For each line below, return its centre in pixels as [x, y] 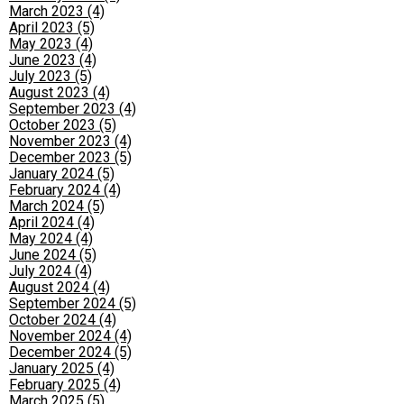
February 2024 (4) [65, 190]
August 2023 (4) [60, 92]
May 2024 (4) [51, 239]
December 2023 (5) [70, 157]
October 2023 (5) [63, 125]
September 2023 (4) [73, 109]
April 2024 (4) [52, 222]
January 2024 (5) [62, 174]
